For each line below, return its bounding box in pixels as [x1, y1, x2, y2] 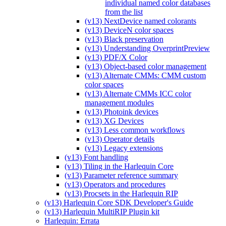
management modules [85, 98, 154, 107]
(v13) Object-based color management [85, 62, 206, 71]
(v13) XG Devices [85, 116, 144, 125]
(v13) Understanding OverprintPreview [85, 43, 210, 52]
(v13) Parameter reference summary [65, 171, 178, 180]
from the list [105, 7, 143, 16]
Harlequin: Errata [44, 216, 99, 225]
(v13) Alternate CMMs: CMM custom [85, 71, 206, 80]
